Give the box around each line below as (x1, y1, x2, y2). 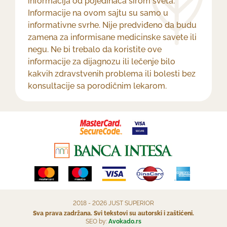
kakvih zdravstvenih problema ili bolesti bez (28, 69, 196, 79)
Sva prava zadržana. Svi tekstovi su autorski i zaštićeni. (33, 210, 194, 217)
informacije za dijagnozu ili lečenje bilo (28, 57, 175, 67)
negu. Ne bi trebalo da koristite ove (28, 45, 162, 55)
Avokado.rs (108, 218, 141, 225)
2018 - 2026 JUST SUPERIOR (73, 200, 154, 207)
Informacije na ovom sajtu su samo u (28, 8, 168, 18)
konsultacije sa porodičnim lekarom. (28, 81, 167, 91)
